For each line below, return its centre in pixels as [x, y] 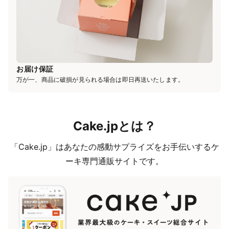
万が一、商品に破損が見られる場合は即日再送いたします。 [100, 79]
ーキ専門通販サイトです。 [114, 161]
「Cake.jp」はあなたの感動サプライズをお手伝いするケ [114, 146]
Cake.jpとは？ [114, 126]
